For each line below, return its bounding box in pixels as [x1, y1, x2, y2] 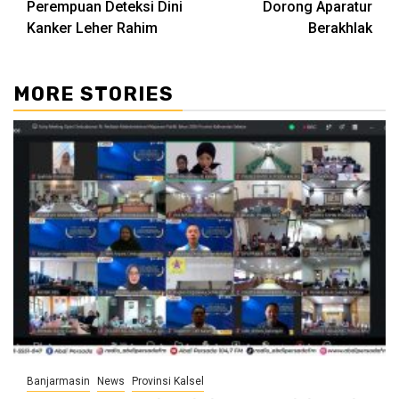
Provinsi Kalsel [132, 374, 204, 387]
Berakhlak [308, 19, 372, 37]
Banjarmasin [27, 374, 90, 387]
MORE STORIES [13, 81, 174, 106]
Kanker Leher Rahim [27, 19, 158, 37]
